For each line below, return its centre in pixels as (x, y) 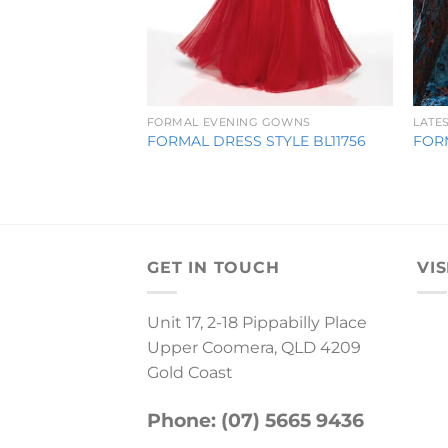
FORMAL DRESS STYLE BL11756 (256, 141)
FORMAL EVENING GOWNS (228, 122)
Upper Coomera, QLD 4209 (254, 348)
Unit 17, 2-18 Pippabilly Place (257, 323)
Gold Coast (190, 373)
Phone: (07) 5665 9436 (255, 420)
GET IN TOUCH (213, 268)
